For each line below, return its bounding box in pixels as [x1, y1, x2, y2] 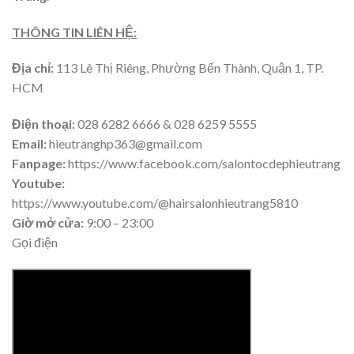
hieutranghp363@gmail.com [47, 136, 202, 152]
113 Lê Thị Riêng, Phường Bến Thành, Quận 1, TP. [56, 60, 323, 76]
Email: [12, 136, 47, 152]
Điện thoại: [12, 116, 77, 132]
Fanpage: [12, 156, 66, 171]
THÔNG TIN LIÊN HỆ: [12, 24, 137, 40]
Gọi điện [12, 235, 58, 250]
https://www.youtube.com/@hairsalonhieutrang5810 [12, 195, 298, 211]
